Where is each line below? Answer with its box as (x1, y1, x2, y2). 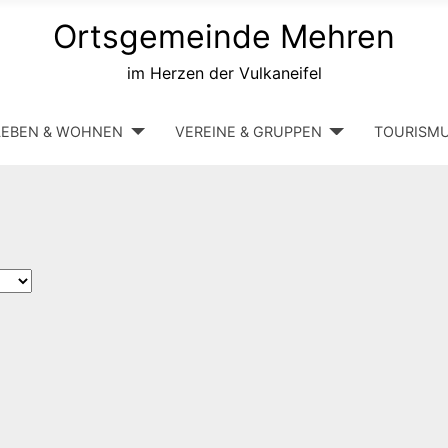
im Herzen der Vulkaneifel (126, 63, 322, 83)
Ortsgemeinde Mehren (53, 17, 395, 56)
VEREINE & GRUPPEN (175, 123, 323, 141)
